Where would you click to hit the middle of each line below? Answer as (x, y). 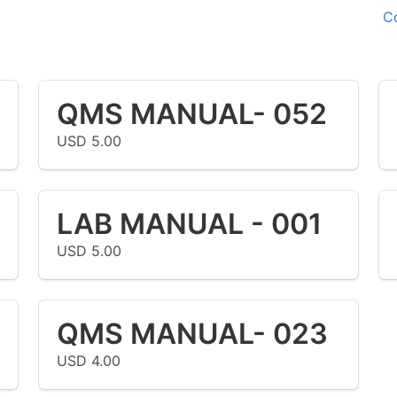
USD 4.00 (88, 360)
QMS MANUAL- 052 (191, 113)
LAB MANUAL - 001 (189, 223)
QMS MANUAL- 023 (192, 333)
